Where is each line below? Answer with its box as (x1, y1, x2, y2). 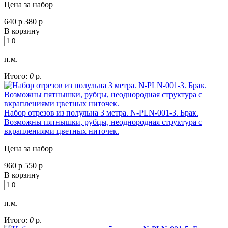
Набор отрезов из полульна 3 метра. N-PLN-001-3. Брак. (4, 108, 198, 118)
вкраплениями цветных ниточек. (4, 127, 119, 136)
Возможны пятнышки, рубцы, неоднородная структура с (4, 118, 202, 127)
